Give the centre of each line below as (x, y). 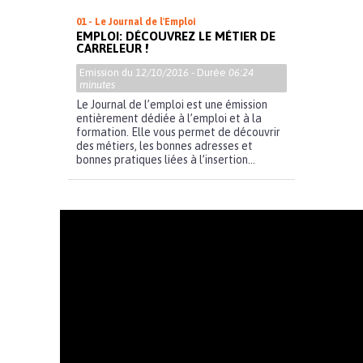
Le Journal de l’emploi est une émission (172, 105)
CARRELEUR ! (112, 49)
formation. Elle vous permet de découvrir (178, 132)
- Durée (209, 73)
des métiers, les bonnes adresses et (164, 146)
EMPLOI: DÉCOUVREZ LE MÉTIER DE (176, 36)
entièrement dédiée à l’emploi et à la (169, 119)
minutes (97, 85)
